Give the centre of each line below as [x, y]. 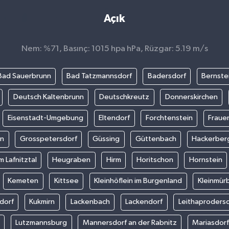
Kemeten [23, 181]
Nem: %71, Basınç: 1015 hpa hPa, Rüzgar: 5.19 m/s [114, 49]
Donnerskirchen [191, 97]
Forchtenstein [169, 118]
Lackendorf [144, 202]
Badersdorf [167, 76]
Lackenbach [90, 202]
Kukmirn [42, 202]
